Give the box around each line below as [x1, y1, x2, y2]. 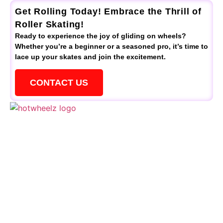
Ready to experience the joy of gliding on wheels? [15, 31, 186, 40]
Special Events [10, 146, 73, 156]
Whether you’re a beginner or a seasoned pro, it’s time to [15, 42, 208, 50]
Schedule [10, 130, 50, 140]
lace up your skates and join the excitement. [15, 52, 166, 61]
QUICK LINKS [10, 118, 80, 129]
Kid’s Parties [10, 162, 64, 172]
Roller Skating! [15, 19, 85, 29]
